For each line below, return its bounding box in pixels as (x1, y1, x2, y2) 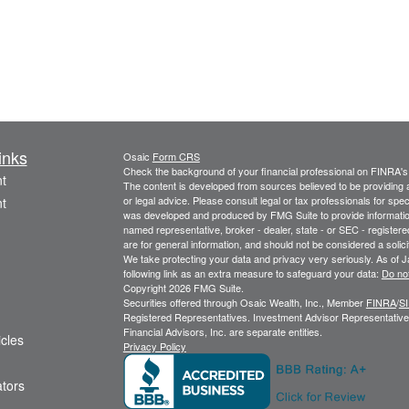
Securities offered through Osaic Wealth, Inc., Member (122, 295, 366, 309)
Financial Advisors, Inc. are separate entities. (122, 324, 322, 339)
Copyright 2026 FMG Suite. (122, 280, 244, 295)
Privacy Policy (122, 339, 186, 353)
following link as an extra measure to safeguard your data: (122, 266, 382, 280)
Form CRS (152, 149, 200, 163)
